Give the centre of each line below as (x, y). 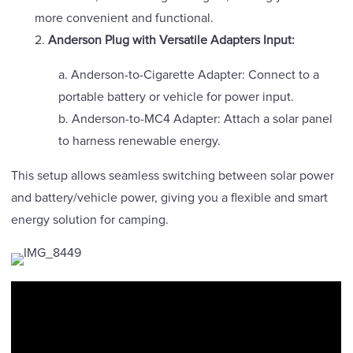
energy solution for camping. (90, 220)
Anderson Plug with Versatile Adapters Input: (172, 41)
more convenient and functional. (124, 19)
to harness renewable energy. (140, 141)
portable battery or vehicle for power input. (176, 97)
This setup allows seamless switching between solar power (173, 176)
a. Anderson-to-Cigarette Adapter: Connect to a (189, 75)
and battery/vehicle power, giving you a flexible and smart (170, 198)
